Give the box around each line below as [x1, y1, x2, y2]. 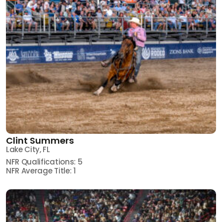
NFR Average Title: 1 [6, 165, 76, 176]
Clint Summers [6, 134, 74, 147]
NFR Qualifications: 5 [6, 156, 83, 167]
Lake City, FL [6, 144, 50, 155]
